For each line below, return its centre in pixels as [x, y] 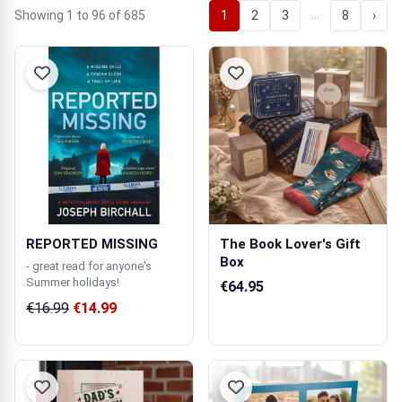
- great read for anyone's [89, 266]
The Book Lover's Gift [290, 244]
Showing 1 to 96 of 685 [80, 15]
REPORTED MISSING [92, 244]
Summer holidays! [73, 282]
